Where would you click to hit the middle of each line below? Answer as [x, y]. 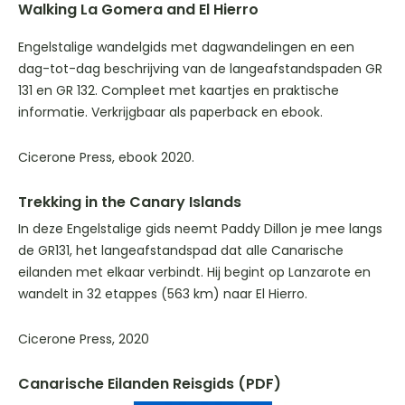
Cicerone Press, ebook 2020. [106, 158]
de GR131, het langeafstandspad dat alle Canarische [181, 251]
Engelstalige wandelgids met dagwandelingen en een [186, 47]
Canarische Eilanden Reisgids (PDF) [150, 384]
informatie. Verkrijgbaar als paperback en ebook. [170, 113]
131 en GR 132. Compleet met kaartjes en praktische [179, 91]
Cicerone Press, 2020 [84, 339]
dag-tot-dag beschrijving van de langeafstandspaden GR [200, 69]
